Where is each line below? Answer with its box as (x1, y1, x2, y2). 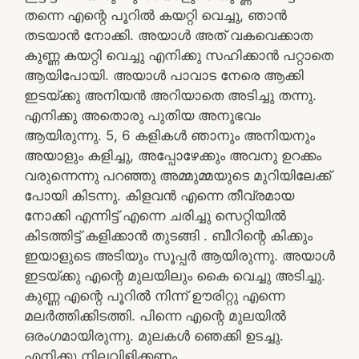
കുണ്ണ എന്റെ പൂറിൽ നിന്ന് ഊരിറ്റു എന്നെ (24, 287, 284, 304)
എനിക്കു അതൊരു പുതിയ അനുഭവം (24, 107, 260, 123)
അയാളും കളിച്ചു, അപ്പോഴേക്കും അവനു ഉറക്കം (24, 147, 321, 163)
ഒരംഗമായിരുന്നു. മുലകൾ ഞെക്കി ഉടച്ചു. (24, 327, 284, 344)
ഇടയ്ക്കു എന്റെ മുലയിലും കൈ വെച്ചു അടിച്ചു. (24, 267, 325, 284)
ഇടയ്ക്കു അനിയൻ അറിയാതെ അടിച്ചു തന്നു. (24, 87, 317, 103)
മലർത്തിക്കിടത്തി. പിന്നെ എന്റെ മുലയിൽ (24, 307, 286, 324)
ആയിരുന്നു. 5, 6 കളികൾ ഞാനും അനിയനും (24, 127, 315, 143)
